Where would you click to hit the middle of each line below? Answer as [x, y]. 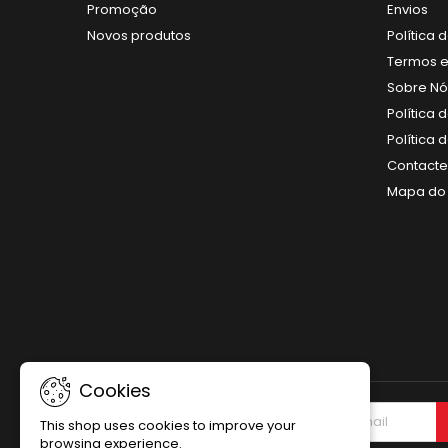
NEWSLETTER [137, 422]
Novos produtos [139, 35]
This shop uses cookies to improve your [168, 425]
